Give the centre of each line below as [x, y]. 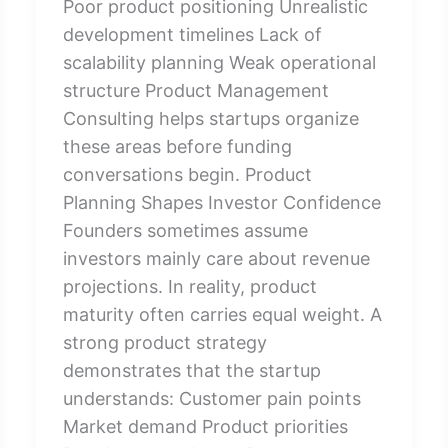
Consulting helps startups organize [210, 118]
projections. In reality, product [189, 286]
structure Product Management [195, 90]
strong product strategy [164, 342]
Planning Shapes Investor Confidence [221, 202]
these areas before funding [177, 146]
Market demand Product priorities [205, 426]
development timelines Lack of [192, 34]
